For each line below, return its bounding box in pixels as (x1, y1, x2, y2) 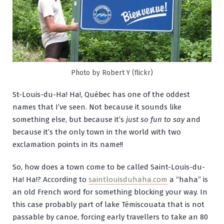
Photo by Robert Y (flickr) (71, 68, 153, 77)
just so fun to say (126, 114, 184, 124)
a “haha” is (167, 174, 208, 184)
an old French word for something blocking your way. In (12, 187, 207, 196)
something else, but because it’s (12, 114, 126, 124)
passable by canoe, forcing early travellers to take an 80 (12, 212, 208, 221)
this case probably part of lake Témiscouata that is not (12, 199, 204, 209)
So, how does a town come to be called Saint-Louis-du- (12, 162, 205, 171)
